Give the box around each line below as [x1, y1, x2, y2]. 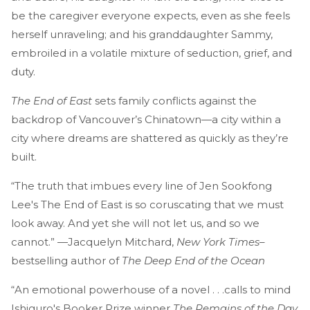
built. [11, 150, 37, 164]
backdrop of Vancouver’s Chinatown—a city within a [11, 113, 281, 127]
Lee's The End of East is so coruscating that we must [11, 198, 284, 212]
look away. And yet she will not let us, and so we [11, 217, 259, 230]
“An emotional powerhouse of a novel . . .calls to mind [11, 283, 291, 297]
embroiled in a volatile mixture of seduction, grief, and [11, 46, 292, 60]
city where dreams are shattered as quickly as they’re [11, 131, 289, 145]
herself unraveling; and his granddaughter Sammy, [11, 28, 273, 42]
